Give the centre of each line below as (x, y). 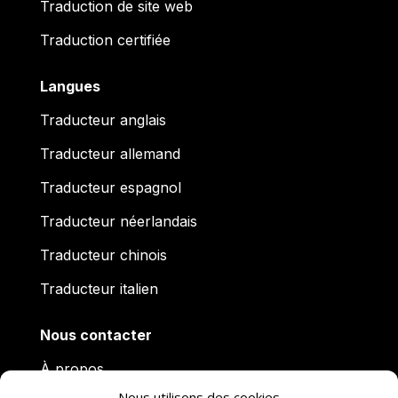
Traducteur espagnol (110, 188)
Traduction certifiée (105, 40)
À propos (72, 369)
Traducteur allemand (110, 154)
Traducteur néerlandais (118, 222)
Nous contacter (96, 335)
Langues (70, 87)
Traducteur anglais (103, 120)
